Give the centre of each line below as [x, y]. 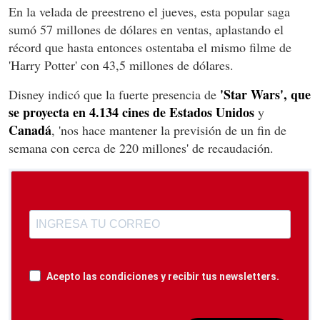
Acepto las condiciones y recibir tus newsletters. [163, 276]
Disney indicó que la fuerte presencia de [114, 94]
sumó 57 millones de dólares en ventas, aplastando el [146, 29]
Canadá [30, 130]
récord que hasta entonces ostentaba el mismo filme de [150, 47]
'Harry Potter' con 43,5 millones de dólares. [121, 65]
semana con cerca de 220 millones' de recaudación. [141, 147]
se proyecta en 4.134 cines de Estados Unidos [131, 112]
